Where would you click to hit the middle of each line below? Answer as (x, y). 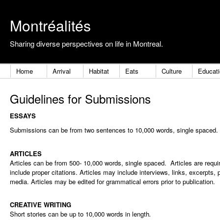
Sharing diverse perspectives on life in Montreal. (86, 43)
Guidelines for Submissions (80, 99)
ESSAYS (23, 116)
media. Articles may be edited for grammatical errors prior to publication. (112, 181)
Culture (172, 71)
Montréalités (50, 25)
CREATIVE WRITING (41, 205)
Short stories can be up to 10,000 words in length (80, 214)
